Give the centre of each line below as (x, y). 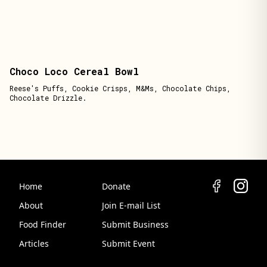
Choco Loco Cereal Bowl (74, 71)
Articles (34, 243)
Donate (117, 186)
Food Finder (43, 224)
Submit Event (129, 243)
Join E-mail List (131, 205)
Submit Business (136, 224)
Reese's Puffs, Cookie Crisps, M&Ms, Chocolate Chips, (120, 88)
